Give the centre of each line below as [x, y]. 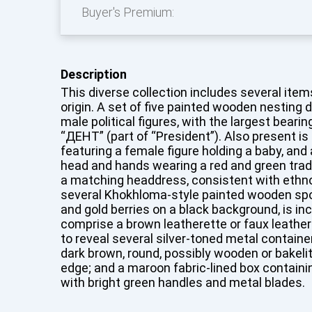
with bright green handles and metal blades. [183, 282]
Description [94, 74]
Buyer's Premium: [128, 12]
